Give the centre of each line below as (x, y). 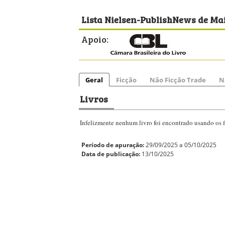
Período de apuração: (113, 145)
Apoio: (95, 39)
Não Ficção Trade (178, 80)
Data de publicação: (111, 154)
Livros (94, 98)
